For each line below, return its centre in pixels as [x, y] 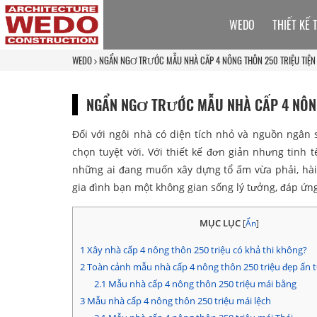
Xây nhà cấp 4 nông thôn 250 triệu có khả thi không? [196, 250]
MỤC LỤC [220, 223]
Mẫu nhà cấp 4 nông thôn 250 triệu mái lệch [178, 301]
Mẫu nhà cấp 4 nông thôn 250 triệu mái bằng [201, 284]
